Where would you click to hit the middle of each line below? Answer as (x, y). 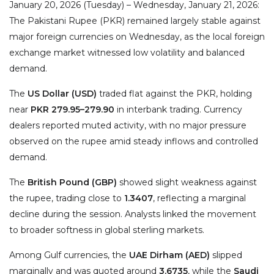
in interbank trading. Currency (178, 110)
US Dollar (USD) (62, 94)
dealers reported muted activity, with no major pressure (128, 126)
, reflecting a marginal (199, 198)
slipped (226, 255)
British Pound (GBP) (72, 183)
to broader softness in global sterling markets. (107, 230)
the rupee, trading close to (67, 198)
